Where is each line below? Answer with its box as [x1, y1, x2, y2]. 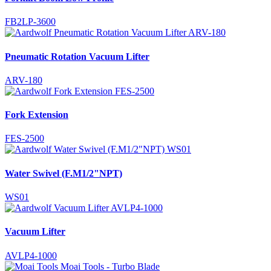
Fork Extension [5, 109, 68, 120]
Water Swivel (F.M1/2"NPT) [5, 168, 122, 178]
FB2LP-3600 [5, 16, 56, 27]
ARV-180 [5, 74, 42, 85]
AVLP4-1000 [5, 250, 57, 261]
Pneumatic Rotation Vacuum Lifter [5, 51, 149, 62]
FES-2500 [5, 133, 44, 144]
